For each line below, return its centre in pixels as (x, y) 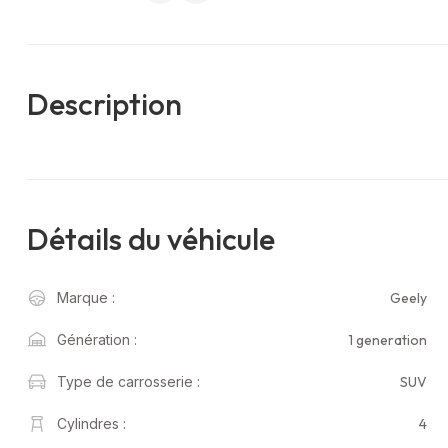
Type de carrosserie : (128, 382)
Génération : (97, 340)
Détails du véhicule (151, 239)
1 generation (387, 339)
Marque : (86, 298)
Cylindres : (91, 424)
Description (104, 104)
